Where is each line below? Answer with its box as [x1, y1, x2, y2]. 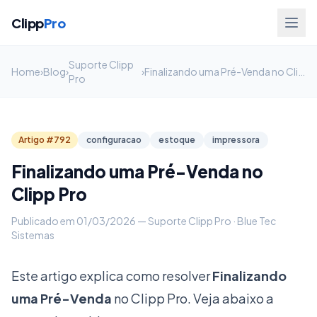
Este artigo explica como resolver [11, 267, 212, 284]
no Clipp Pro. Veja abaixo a [112, 290, 274, 306]
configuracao [86, 134, 142, 145]
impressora [212, 134, 260, 145]
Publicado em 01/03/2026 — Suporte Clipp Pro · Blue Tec [11, 214, 276, 227]
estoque [158, 134, 195, 145]
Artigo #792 [18, 134, 71, 145]
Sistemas [11, 229, 54, 241]
